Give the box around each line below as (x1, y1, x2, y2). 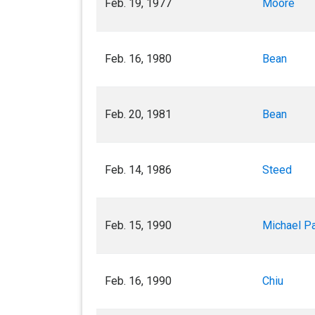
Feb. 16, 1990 (105, 274, 172, 288)
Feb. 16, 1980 (105, 52, 172, 65)
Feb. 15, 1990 (105, 219, 172, 232)
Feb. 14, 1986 (105, 163, 172, 176)
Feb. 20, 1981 (105, 108, 172, 121)
